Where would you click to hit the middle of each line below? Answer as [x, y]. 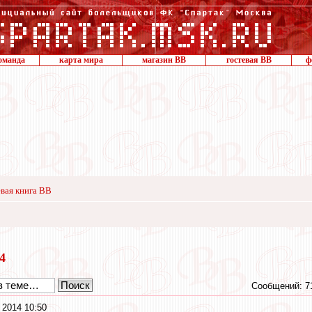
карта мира [81, 60]
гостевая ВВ [249, 60]
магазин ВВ [164, 60]
